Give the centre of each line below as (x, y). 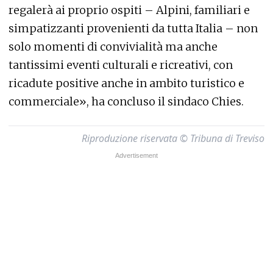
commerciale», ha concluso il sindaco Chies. (126, 101)
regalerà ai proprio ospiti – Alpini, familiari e (129, 10)
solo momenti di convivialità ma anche (113, 47)
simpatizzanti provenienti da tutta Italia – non (133, 28)
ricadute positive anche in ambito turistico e (126, 83)
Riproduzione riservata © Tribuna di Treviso (173, 138)
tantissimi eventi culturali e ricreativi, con (121, 65)
